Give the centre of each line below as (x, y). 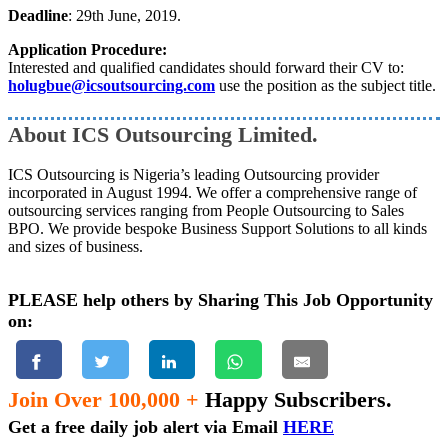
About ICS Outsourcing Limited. (163, 135)
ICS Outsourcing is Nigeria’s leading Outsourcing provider (193, 175)
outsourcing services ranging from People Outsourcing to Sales (206, 211)
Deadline (38, 16)
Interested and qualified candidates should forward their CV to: (206, 68)
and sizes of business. (75, 247)
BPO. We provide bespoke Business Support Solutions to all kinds (217, 229)
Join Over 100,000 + (103, 400)
